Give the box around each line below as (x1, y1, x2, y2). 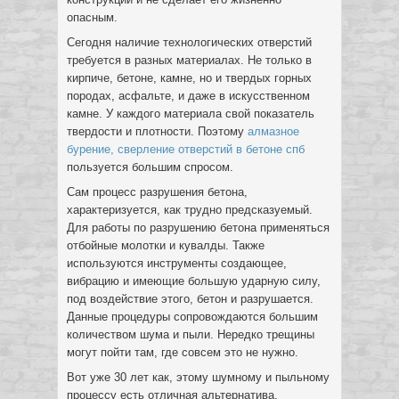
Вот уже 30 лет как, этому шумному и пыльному (67, 370, 330, 384)
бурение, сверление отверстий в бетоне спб (67, 142, 305, 156)
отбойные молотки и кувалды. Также (67, 239, 265, 252)
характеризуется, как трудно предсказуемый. (67, 203, 313, 216)
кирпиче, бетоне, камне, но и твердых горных (67, 71, 312, 85)
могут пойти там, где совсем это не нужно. (67, 346, 298, 359)
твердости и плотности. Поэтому (67, 125, 248, 138)
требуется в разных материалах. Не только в (67, 53, 312, 67)
